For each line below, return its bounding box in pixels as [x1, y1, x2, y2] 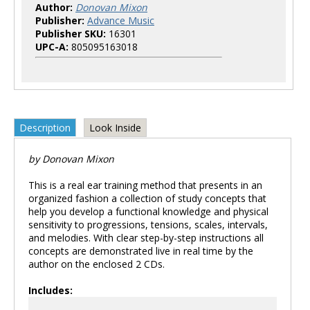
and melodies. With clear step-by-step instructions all [28, 230, 264, 244]
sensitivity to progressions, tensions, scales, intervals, [28, 217, 268, 231]
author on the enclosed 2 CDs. [28, 257, 165, 271]
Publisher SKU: [35, 26, 106, 40]
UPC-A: [35, 39, 69, 53]
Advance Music [87, 13, 154, 27]
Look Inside [89, 120, 141, 134]
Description [19, 120, 71, 134]
